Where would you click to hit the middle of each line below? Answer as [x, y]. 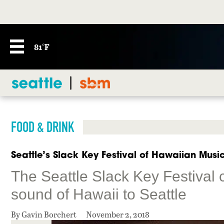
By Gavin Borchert [44, 214]
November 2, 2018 [118, 214]
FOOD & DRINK [42, 127]
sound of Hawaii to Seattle [99, 194]
